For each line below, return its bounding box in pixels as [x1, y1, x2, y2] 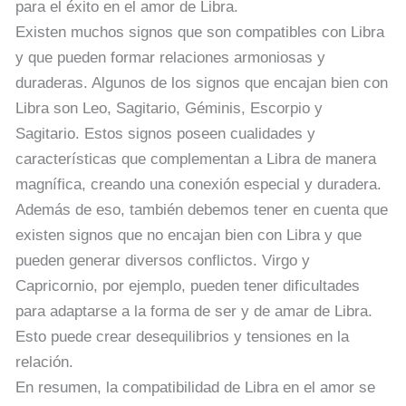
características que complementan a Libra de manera [15, 150, 376, 168]
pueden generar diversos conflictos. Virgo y [15, 251, 310, 269]
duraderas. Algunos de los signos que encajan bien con [15, 73, 388, 92]
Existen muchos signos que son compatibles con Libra [15, 23, 384, 41]
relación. [15, 353, 73, 371]
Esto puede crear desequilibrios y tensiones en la [15, 327, 349, 345]
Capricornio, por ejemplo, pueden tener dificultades [15, 276, 360, 295]
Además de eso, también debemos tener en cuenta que [15, 200, 388, 218]
